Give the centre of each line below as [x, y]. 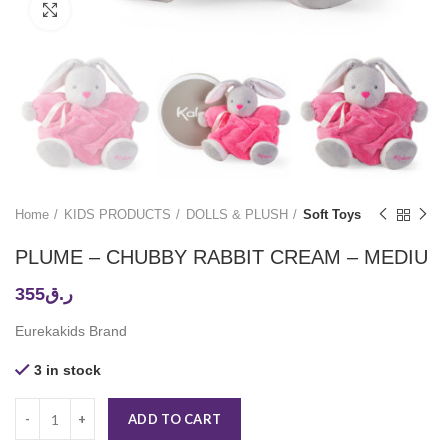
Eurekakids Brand [71, 331]
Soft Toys [332, 215]
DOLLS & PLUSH [237, 215]
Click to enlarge [118, 9]
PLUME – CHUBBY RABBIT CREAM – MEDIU [221, 257]
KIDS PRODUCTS [117, 215]
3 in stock [67, 370]
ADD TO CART [175, 419]
